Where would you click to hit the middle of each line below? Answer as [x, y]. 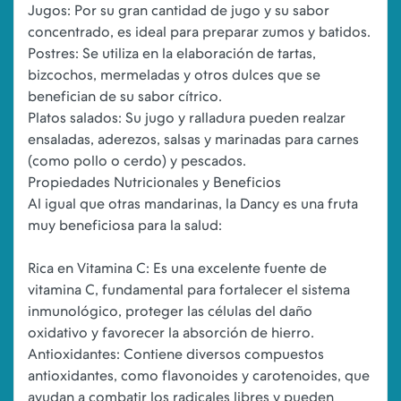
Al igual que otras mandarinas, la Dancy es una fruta [193, 204]
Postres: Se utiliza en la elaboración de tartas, [172, 53]
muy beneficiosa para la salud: [125, 225]
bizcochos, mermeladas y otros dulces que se [174, 75]
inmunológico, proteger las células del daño [170, 311]
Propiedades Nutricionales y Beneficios [154, 182]
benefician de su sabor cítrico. [125, 96]
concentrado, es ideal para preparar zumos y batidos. [199, 32]
